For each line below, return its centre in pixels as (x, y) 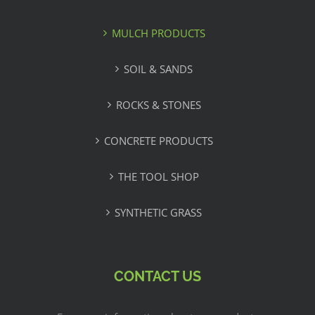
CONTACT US (157, 276)
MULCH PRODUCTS (158, 33)
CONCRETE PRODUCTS (158, 140)
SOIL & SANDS (158, 69)
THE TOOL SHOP (158, 176)
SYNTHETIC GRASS (158, 212)
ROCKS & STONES (158, 104)
